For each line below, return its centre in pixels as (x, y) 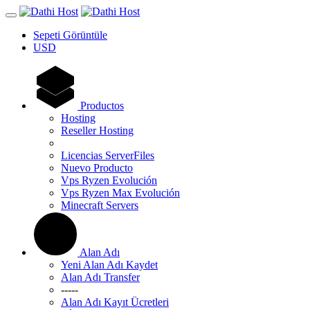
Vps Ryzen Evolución (109, 180)
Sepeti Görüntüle (70, 35)
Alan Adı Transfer (100, 277)
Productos (102, 106)
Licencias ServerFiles (108, 155)
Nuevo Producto (97, 168)
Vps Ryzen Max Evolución (120, 193)
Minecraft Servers (100, 205)
